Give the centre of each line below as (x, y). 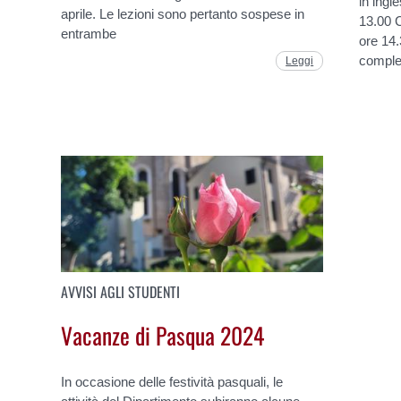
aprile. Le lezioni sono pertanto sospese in (183, 13)
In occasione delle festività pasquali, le (172, 382)
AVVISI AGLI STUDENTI (121, 292)
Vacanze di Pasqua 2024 (163, 334)
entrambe (89, 33)
